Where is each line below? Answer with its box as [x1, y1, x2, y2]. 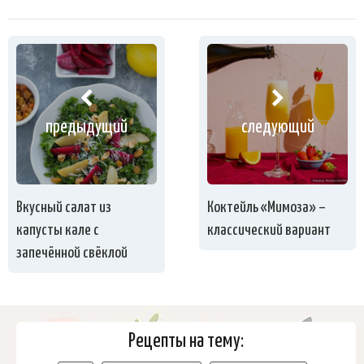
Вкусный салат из [16, 200, 111, 216]
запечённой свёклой [16, 245, 128, 262]
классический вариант [207, 223, 331, 239]
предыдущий [45, 118, 128, 136]
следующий [240, 118, 314, 136]
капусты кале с [16, 223, 99, 239]
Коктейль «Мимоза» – [207, 200, 327, 216]
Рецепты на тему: [128, 332, 244, 352]
